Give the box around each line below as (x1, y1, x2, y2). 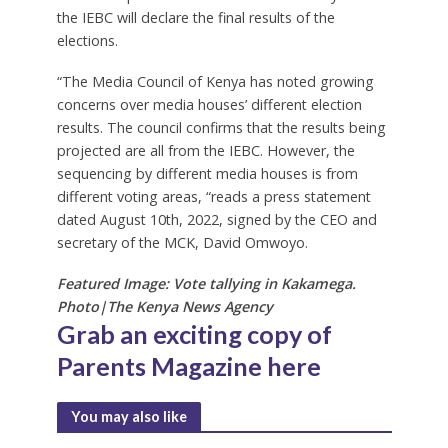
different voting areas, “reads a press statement (56, 187, 371, 207)
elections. (56, 31, 118, 51)
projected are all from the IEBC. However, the (56, 141, 355, 161)
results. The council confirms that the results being (56, 118, 386, 138)
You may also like (70, 407, 187, 425)
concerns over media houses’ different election (56, 95, 362, 115)
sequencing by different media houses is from (56, 164, 358, 184)
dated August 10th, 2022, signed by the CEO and (56, 210, 377, 230)
